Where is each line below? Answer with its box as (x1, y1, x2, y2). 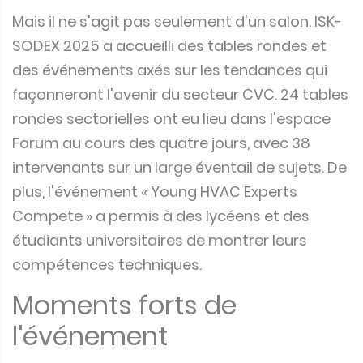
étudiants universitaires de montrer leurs (12, 229, 307, 250)
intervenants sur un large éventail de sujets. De (12, 156, 347, 177)
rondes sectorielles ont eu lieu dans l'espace (12, 108, 331, 129)
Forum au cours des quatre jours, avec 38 (12, 132, 310, 153)
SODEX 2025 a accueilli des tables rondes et (12, 35, 327, 56)
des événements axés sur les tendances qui (12, 59, 327, 80)
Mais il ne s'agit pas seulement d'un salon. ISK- (12, 11, 342, 32)
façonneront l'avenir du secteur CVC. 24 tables (12, 83, 348, 105)
